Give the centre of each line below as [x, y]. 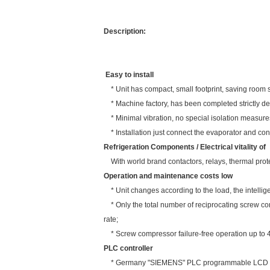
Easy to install [130, 75]
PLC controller [128, 248]
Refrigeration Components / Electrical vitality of [185, 147]
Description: [125, 31]
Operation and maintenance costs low [169, 176]
